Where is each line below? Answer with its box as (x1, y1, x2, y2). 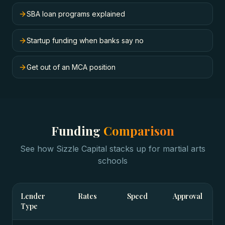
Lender (21, 191, 45, 201)
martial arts (162, 144, 205, 154)
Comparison (103, 123, 174, 139)
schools (97, 156, 128, 166)
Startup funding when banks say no (27, 36, 144, 45)
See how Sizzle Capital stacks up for (20, 144, 163, 154)
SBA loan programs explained (27, 10, 125, 18)
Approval (172, 191, 202, 201)
